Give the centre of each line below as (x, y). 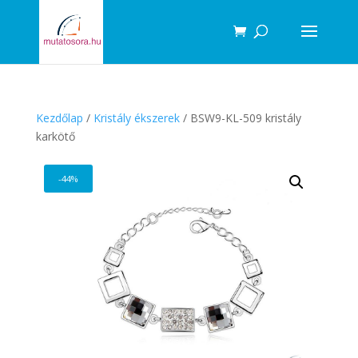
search (24, 24)
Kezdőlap (59, 118)
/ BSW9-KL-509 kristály (240, 118)
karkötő (55, 136)
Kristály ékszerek (136, 118)
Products (30, 12)
